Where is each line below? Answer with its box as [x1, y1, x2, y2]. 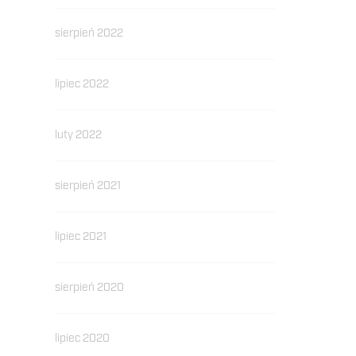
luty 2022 [54, 128, 102, 142]
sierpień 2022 [54, 26, 123, 41]
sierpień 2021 [54, 179, 121, 193]
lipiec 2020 [54, 331, 110, 346]
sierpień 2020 [54, 281, 124, 295]
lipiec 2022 [54, 77, 109, 91]
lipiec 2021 [54, 230, 106, 244]
